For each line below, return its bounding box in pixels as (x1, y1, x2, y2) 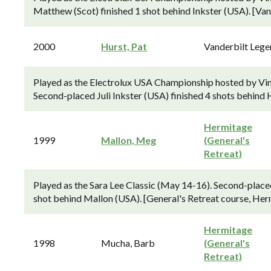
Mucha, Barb (101, 237, 155, 249)
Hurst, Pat (101, 41, 148, 52)
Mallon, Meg (101, 134, 157, 146)
